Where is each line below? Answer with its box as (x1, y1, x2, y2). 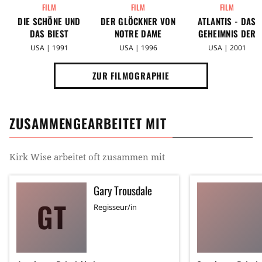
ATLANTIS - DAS (198, 14, 256, 27)
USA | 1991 (30, 42, 68, 53)
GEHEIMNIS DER (198, 26, 256, 40)
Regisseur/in (94, 201, 137, 212)
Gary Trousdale (94, 181, 152, 198)
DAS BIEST (29, 26, 69, 40)
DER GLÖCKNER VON (101, 14, 175, 27)
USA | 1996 (119, 42, 157, 53)
